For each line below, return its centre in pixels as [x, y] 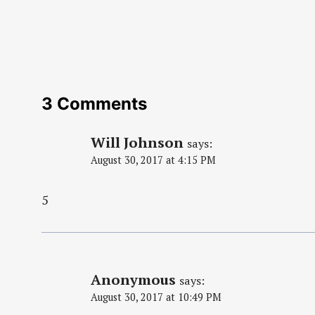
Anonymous [133, 279]
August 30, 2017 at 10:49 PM [156, 297]
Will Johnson [137, 143]
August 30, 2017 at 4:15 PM [153, 160]
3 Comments [94, 104]
